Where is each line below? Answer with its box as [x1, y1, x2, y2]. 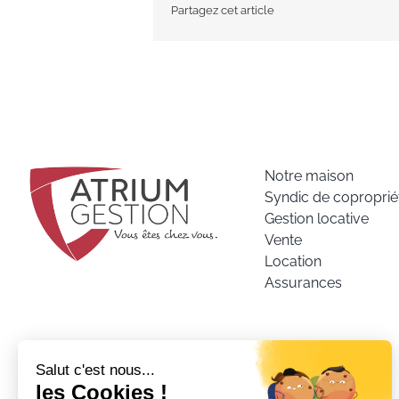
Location [265, 253, 322, 271]
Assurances [265, 274, 343, 292]
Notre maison [265, 167, 354, 185]
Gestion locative [265, 210, 370, 228]
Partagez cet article [171, 3, 274, 17]
